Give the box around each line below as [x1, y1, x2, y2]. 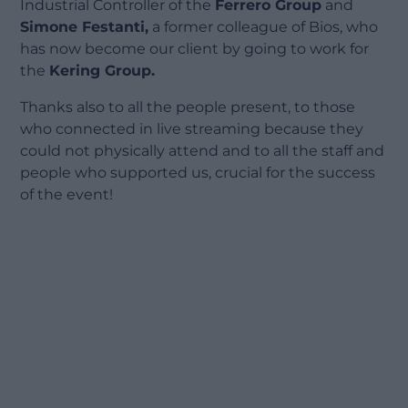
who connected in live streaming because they [20, 120, 364, 138]
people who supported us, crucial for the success [20, 164, 376, 182]
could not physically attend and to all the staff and [20, 142, 385, 160]
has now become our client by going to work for [20, 40, 370, 58]
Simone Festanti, [20, 18, 149, 36]
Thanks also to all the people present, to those [20, 98, 356, 117]
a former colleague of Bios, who [148, 18, 379, 36]
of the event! [20, 186, 114, 204]
